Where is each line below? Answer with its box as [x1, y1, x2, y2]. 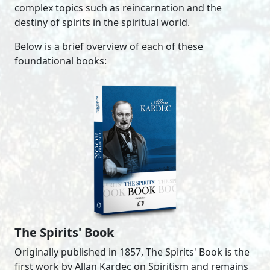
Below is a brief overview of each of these [14, 40, 203, 54]
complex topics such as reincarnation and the [14, 1, 222, 15]
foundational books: [14, 54, 107, 68]
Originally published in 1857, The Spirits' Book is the [14, 245, 250, 259]
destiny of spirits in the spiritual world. [14, 16, 190, 30]
